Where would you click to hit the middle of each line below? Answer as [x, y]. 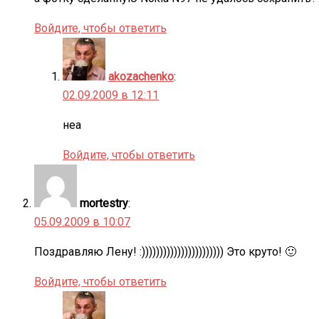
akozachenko [141, 76]
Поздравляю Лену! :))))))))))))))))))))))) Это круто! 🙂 [165, 251]
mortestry [104, 203]
